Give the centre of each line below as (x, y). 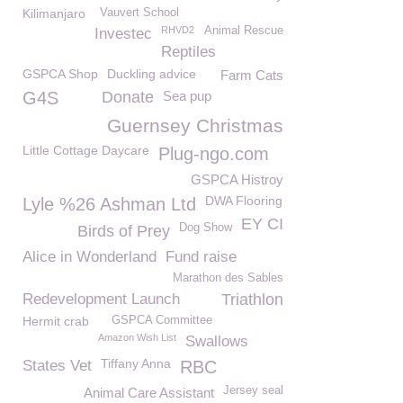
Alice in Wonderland (90, 257)
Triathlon (252, 300)
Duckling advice (152, 74)
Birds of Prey (124, 231)
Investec (123, 34)
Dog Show (206, 228)
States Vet (57, 366)
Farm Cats (252, 75)
